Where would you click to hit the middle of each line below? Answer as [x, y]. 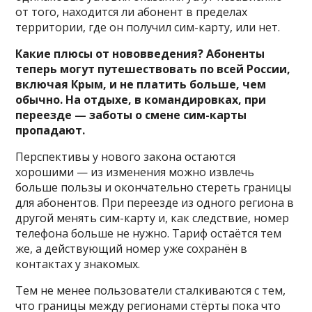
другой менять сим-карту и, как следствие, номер [153, 218]
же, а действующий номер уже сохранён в [132, 248]
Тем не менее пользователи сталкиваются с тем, [151, 290]
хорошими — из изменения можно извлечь [135, 172]
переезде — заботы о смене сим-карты [131, 115]
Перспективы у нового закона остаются [126, 156]
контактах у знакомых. [78, 264]
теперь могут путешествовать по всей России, [153, 69]
